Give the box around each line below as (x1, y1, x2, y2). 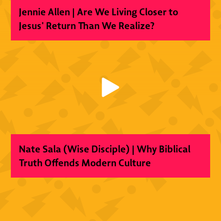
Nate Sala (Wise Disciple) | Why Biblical (19, 142, 191, 155)
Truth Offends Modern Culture (19, 156, 151, 169)
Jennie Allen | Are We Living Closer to (19, 5, 179, 18)
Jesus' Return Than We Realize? (19, 19, 155, 32)
